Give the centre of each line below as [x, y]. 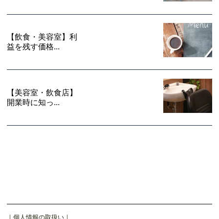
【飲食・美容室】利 [42, 37]
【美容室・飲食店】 [42, 92]
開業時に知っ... [33, 102]
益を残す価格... [33, 47]
